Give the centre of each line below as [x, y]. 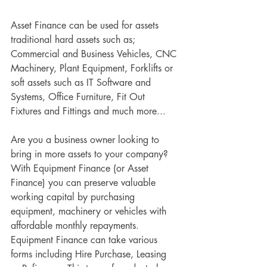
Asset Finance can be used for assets [86, 26]
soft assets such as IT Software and [82, 83]
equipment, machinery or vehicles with [90, 212]
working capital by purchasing [74, 197]
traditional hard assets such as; [74, 40]
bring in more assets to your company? [91, 154]
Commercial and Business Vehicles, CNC [95, 54]
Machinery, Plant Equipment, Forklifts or [93, 69]
